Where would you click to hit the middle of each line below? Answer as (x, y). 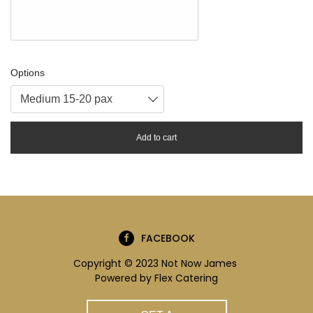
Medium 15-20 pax (66, 99)
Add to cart (156, 137)
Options (28, 73)
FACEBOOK (168, 238)
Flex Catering (186, 278)
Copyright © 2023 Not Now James (156, 263)
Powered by (125, 278)
